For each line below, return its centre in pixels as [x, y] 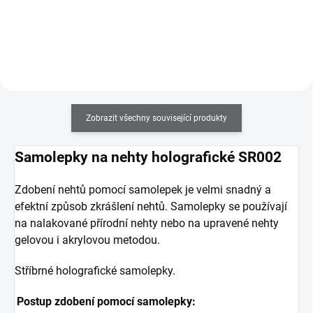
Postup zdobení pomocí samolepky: [106, 302]
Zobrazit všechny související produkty [156, 118]
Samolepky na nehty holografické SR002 [148, 157]
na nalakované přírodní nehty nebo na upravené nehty [147, 224]
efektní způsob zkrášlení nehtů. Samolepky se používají [151, 207]
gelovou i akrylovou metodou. [87, 240]
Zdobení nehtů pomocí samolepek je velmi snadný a [143, 190]
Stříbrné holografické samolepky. [95, 271]
